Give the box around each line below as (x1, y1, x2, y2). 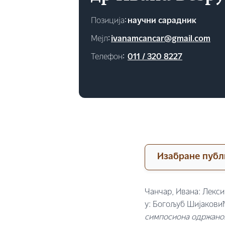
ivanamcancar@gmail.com (111, 36, 210, 43)
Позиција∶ (91, 18, 127, 25)
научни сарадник (128, 18, 196, 25)
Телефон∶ (91, 54, 125, 61)
